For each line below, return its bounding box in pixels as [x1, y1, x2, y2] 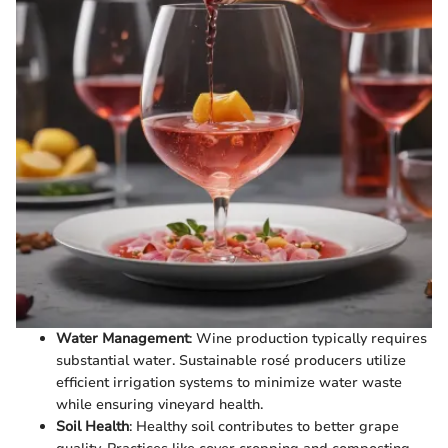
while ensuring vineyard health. [56, 394, 263, 414]
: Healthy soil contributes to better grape [129, 416, 399, 436]
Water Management [56, 328, 189, 348]
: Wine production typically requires [189, 328, 427, 348]
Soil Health [56, 416, 129, 436]
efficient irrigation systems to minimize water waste [56, 372, 402, 392]
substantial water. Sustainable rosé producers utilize [56, 350, 406, 370]
